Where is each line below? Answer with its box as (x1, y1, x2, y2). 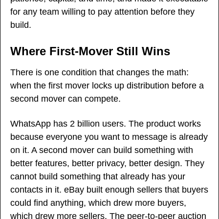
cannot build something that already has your (10, 171, 185, 181)
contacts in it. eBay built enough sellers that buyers (10, 184, 208, 195)
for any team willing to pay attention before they (10, 6, 195, 17)
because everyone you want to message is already (10, 131, 208, 142)
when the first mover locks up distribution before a (10, 80, 204, 90)
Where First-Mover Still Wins (10, 44, 170, 58)
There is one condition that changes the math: (10, 67, 189, 77)
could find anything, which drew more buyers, (10, 197, 186, 208)
